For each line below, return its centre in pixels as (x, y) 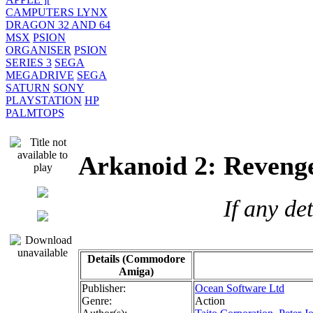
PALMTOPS (35, 113)
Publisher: (104, 288)
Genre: (97, 300)
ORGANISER (38, 50)
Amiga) (136, 271)
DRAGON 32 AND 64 (58, 25)
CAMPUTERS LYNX (57, 12)
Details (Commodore (136, 259)
